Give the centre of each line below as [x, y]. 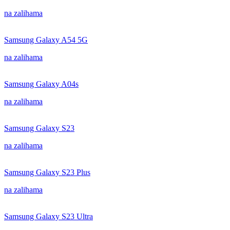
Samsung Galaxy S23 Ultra [49, 216]
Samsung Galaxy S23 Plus [47, 172]
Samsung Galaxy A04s [41, 84]
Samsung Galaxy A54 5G [46, 40]
